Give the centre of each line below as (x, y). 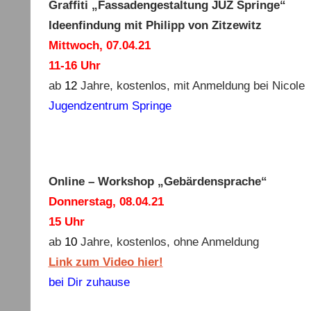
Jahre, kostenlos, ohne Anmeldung (168, 242)
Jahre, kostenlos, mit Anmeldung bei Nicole (191, 85)
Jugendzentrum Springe (110, 106)
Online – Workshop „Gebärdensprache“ (158, 181)
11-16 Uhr (74, 65)
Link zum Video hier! (106, 262)
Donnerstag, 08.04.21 (106, 201)
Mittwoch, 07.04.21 (111, 45)
